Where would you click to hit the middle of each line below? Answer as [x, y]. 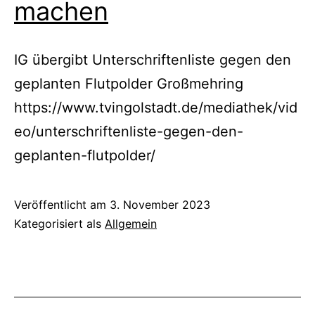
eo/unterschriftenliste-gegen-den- [129, 132]
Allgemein [131, 224]
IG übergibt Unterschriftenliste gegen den [153, 60]
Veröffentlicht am [62, 205]
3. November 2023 [160, 205]
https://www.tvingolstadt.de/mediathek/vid [156, 108]
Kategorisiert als [59, 224]
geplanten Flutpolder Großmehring [129, 84]
